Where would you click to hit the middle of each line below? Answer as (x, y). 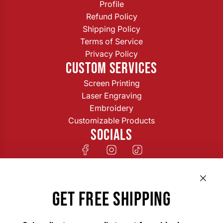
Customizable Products (111, 120)
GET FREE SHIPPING (111, 200)
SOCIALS (111, 135)
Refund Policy (111, 16)
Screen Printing (111, 83)
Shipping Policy (111, 29)
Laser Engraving (111, 96)
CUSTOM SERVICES (111, 68)
